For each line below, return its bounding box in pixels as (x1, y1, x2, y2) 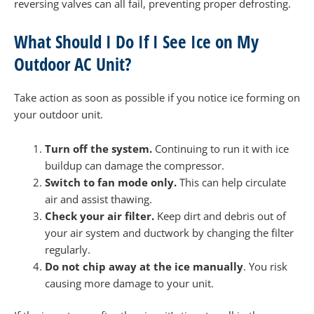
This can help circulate (179, 175, 286, 190)
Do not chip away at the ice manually (44, 259, 243, 274)
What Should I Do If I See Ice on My (14, 29, 259, 53)
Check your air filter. (44, 209, 157, 224)
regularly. (44, 243, 90, 257)
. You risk (243, 259, 287, 274)
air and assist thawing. (44, 192, 152, 207)
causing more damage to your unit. (44, 276, 214, 291)
